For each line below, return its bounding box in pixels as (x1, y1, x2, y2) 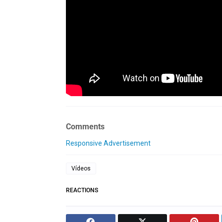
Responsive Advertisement (66, 139, 151, 148)
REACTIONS (66, 187, 98, 194)
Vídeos (71, 165, 91, 172)
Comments (66, 122, 105, 132)
